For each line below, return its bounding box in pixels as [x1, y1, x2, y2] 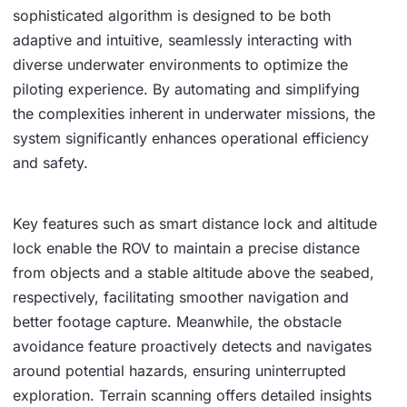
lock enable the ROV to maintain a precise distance [13, 238, 360, 257]
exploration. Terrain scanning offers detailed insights [13, 385, 372, 404]
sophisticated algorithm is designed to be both [13, 5, 331, 25]
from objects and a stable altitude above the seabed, [13, 263, 374, 282]
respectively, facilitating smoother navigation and [13, 287, 349, 306]
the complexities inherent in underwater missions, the [13, 104, 375, 123]
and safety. [13, 153, 88, 172]
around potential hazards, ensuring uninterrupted [13, 361, 346, 380]
